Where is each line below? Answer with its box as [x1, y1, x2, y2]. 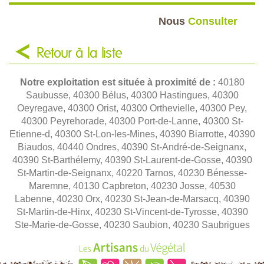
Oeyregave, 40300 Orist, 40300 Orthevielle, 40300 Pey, [17, 103, 247, 113]
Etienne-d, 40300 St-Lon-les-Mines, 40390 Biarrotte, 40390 [9, 128, 255, 139]
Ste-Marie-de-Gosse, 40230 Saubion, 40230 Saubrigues [14, 219, 250, 230]
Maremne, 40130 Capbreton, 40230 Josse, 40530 [28, 180, 236, 191]
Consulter [188, 14, 237, 27]
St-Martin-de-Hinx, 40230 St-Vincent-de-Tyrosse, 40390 [16, 206, 248, 217]
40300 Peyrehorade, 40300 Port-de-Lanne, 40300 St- [21, 115, 243, 126]
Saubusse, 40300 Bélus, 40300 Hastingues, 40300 [25, 90, 239, 100]
